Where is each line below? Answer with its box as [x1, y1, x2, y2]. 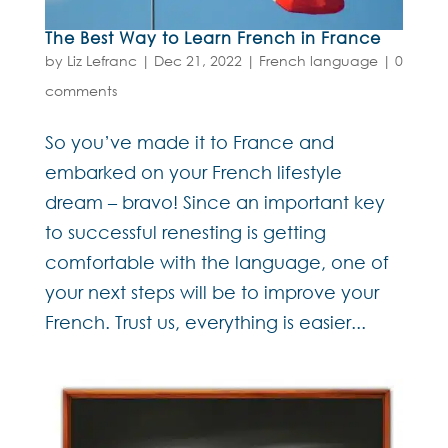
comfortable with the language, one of [44, 251, 389, 274]
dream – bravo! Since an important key [44, 191, 385, 214]
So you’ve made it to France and [44, 131, 334, 154]
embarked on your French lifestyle [44, 161, 342, 184]
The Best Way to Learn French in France [44, 27, 381, 49]
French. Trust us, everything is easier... [44, 311, 366, 334]
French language [258, 51, 378, 71]
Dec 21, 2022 [153, 51, 242, 71]
